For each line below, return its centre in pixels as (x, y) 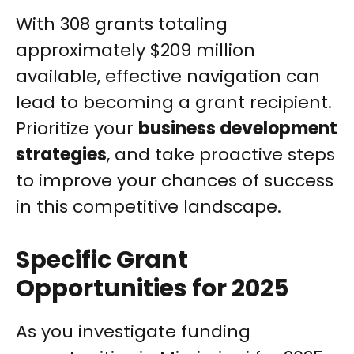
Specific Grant (102, 260)
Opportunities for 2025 (152, 289)
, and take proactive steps (221, 155)
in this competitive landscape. (149, 207)
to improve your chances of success (175, 181)
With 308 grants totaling (122, 24)
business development (238, 129)
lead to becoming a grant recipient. (174, 103)
